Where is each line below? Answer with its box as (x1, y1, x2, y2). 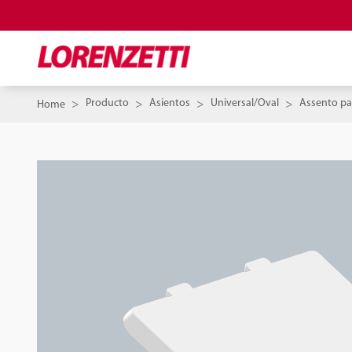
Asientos (149, 97, 190, 109)
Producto (86, 97, 129, 109)
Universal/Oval (211, 97, 279, 109)
